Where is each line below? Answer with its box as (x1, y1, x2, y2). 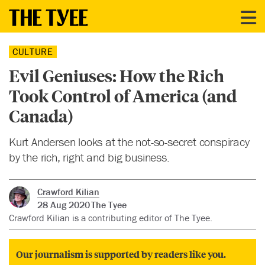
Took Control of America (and (9, 85, 237, 107)
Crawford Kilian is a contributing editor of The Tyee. (9, 212, 212, 224)
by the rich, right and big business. (9, 150, 170, 164)
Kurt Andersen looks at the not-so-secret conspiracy (9, 134, 250, 149)
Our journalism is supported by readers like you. (16, 247, 226, 261)
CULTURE (12, 46, 53, 58)
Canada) (9, 105, 73, 127)
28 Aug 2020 (37, 199, 90, 211)
